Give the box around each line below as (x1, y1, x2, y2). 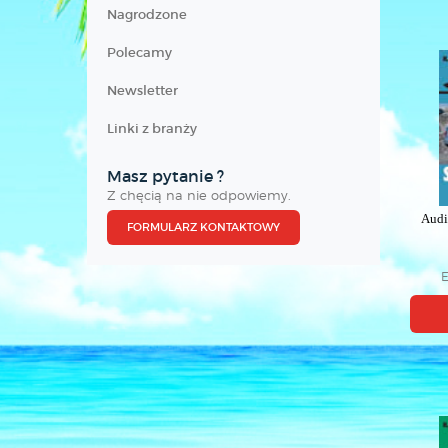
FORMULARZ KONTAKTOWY (127, 220, 280, 234)
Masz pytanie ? (107, 166, 224, 186)
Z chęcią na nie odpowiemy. (107, 187, 291, 203)
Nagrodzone (107, 6, 187, 23)
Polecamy (107, 44, 172, 61)
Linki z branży (107, 120, 197, 137)
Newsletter (107, 82, 178, 99)
